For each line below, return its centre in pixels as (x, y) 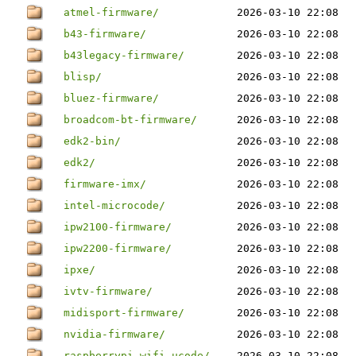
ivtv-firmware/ (108, 291)
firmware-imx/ (105, 184)
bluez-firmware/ (111, 98)
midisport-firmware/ (124, 313)
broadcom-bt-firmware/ (130, 120)
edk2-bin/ (92, 141)
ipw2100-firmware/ (118, 227)
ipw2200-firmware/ (118, 248)
